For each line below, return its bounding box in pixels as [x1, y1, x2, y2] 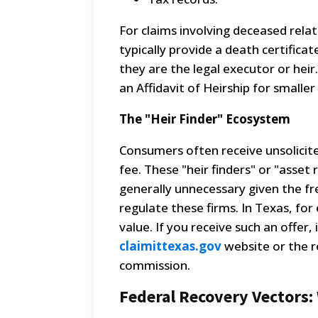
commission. [119, 257, 190, 274]
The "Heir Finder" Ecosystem [119, 111, 290, 128]
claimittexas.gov [119, 238, 221, 255]
